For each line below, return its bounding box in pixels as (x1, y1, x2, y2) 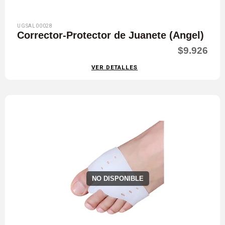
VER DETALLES (91, 63, 138, 72)
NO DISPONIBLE (91, 175, 144, 183)
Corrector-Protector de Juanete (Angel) (17, 30, 204, 41)
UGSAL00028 (17, 23, 53, 30)
